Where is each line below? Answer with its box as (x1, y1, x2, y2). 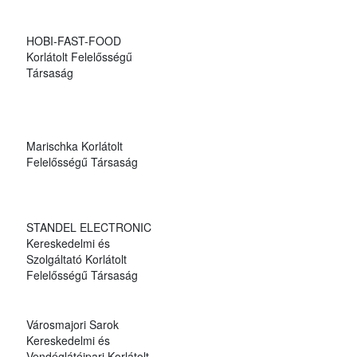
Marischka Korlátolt (25, 137, 123, 154)
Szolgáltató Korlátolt (25, 250, 127, 267)
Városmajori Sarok (25, 316, 119, 332)
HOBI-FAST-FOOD (25, 32, 121, 49)
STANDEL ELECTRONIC (25, 218, 151, 235)
